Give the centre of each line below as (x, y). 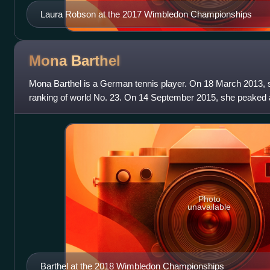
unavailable (209, 207)
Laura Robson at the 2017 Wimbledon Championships (146, 14)
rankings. (47, 111)
